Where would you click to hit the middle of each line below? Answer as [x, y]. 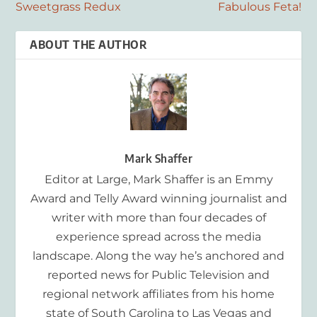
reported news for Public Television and [158, 275]
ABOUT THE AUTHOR [88, 45]
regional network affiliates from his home [158, 294]
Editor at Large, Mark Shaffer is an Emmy [158, 180]
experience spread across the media [158, 237]
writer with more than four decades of [158, 218]
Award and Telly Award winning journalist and [158, 199]
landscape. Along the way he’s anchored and [158, 256]
